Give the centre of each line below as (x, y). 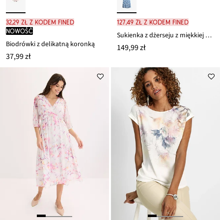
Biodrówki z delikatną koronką (50, 44)
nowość (19, 31)
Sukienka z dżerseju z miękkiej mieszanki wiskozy (208, 36)
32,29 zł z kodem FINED (40, 22)
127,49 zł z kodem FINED (153, 22)
